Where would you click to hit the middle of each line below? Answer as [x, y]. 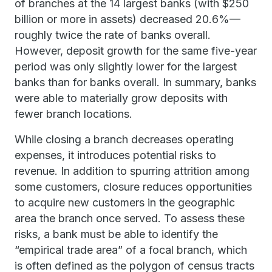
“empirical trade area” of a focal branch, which [131, 250]
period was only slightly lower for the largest [126, 66]
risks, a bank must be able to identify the [116, 234]
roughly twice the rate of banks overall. [113, 35]
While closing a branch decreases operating [124, 139]
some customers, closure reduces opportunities [133, 187]
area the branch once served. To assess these [130, 218]
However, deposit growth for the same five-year [136, 51]
